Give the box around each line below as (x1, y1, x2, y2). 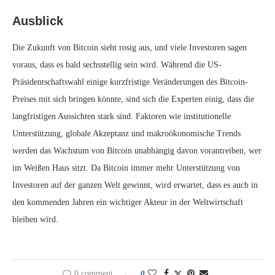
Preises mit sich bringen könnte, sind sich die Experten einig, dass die (12, 95, 254, 104)
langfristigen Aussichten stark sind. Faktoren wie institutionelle (12, 112, 231, 121)
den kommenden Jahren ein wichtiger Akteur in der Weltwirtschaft (12, 198, 243, 207)
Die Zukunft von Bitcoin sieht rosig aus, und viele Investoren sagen (12, 43, 247, 52)
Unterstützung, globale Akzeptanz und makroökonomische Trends (12, 129, 241, 138)
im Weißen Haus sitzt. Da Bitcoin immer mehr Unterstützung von (12, 163, 240, 172)
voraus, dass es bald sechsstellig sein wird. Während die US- (12, 60, 222, 69)
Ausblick (12, 14, 63, 28)
